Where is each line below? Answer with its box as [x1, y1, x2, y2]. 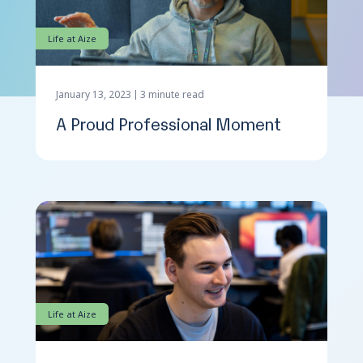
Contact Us [143, 38, 205, 54]
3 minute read [140, 87, 204, 101]
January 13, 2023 [56, 87, 131, 101]
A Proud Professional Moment [56, 111, 281, 135]
